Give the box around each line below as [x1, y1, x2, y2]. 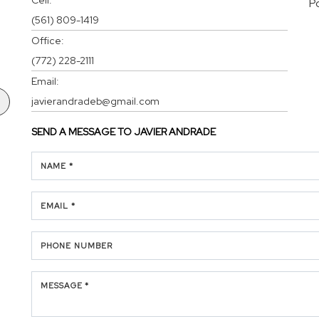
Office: [31, 33, 64, 47]
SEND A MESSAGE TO [31, 125, 134, 138]
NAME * [41, 160, 73, 171]
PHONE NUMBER [41, 240, 113, 251]
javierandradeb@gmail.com [31, 94, 159, 108]
